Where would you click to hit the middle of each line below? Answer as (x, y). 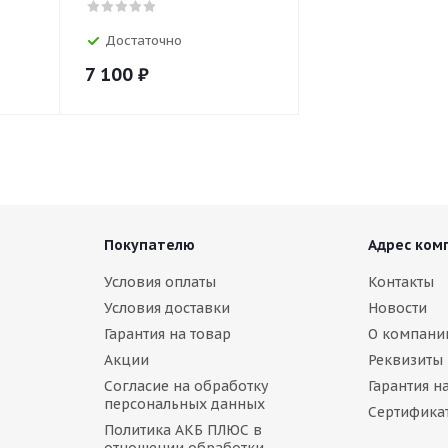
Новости (397, 308)
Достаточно (143, 40)
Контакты (400, 282)
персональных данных (184, 404)
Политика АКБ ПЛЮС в (182, 430)
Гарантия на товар (167, 334)
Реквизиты (405, 360)
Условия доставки (166, 308)
